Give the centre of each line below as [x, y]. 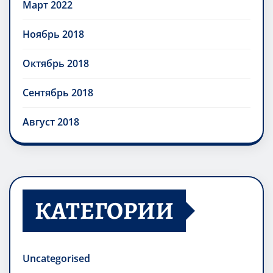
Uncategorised [56, 258]
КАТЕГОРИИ [104, 210]
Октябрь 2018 [56, 63]
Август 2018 [51, 122]
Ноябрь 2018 [53, 34]
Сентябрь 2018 [58, 92]
